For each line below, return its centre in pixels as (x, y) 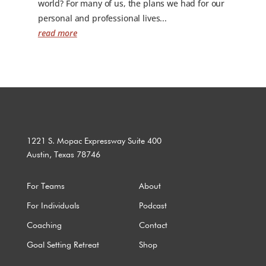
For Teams (45, 187)
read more (57, 33)
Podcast (153, 206)
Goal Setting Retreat (63, 246)
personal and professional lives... (102, 18)
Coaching (44, 226)
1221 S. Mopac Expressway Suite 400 (94, 142)
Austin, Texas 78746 (63, 155)
